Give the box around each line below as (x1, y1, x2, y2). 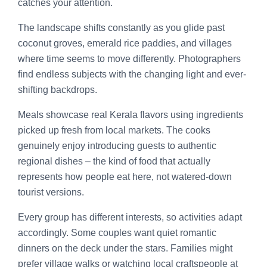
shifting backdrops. (18, 84, 97, 95)
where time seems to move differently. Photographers (18, 53, 241, 64)
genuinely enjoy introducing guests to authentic (18, 140, 216, 151)
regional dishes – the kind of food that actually (18, 156, 210, 166)
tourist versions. (18, 187, 84, 197)
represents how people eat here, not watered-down (18, 171, 232, 182)
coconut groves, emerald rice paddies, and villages (18, 38, 232, 48)
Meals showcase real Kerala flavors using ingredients (18, 109, 243, 120)
